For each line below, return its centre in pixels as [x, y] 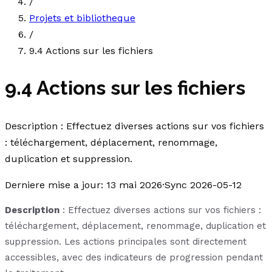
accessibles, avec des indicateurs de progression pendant [134, 257]
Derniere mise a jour [53, 185]
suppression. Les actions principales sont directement [126, 241]
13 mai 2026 [134, 185]
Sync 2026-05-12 [203, 185]
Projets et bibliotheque [82, 18]
